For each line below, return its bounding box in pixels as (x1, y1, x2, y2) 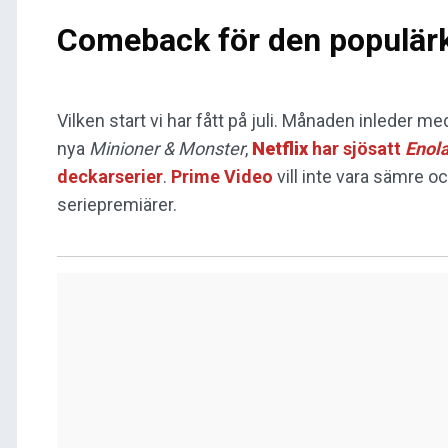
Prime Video (171, 166, 273, 188)
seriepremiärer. (57, 194, 177, 216)
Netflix (252, 138, 308, 160)
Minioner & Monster (89, 138, 245, 160)
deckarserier (57, 166, 163, 188)
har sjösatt (308, 138, 405, 160)
